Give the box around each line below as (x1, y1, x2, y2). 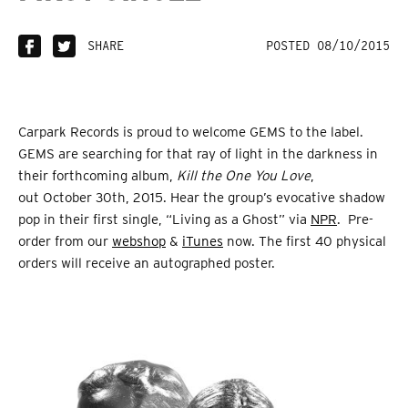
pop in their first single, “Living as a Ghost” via (18, 211, 311, 229)
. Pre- (337, 211, 373, 229)
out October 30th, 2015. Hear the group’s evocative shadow (18, 189, 385, 207)
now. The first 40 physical (223, 233, 386, 250)
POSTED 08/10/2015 (266, 38, 390, 54)
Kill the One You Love (177, 168, 311, 185)
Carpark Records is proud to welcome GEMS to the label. (18, 124, 363, 141)
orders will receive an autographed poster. (18, 255, 275, 272)
